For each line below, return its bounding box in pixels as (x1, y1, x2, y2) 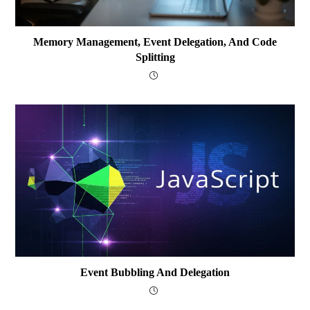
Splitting (135, 51, 175, 63)
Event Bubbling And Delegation (80, 266, 230, 278)
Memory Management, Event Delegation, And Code (33, 36, 277, 48)
